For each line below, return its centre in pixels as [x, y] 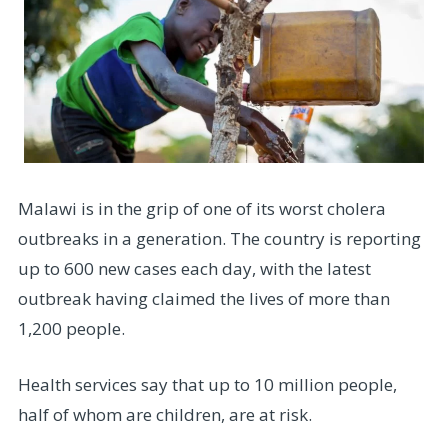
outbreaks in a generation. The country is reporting [219, 239]
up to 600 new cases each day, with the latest [194, 269]
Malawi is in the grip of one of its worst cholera [201, 209]
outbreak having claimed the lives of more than [203, 299]
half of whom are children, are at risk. [164, 414]
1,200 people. [71, 329]
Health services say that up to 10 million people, [207, 384]
